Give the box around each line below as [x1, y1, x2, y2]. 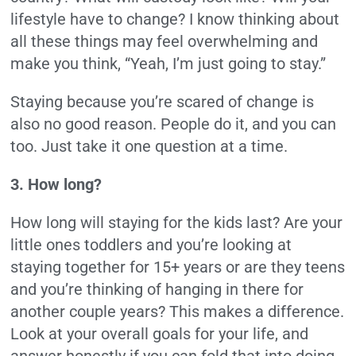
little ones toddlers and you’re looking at [10, 235, 292, 255]
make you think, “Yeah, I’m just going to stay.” [10, 54, 327, 74]
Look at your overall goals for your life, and [10, 324, 309, 344]
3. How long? [10, 175, 103, 195]
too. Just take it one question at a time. [10, 137, 288, 157]
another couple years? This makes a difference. [10, 302, 345, 322]
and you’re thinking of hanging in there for [10, 280, 304, 300]
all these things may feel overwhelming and [10, 32, 319, 52]
